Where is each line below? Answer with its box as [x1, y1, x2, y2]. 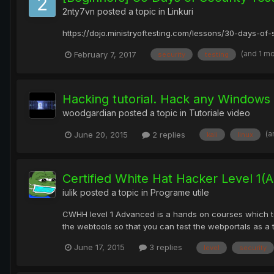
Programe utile [150, 187, 209, 198]
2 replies [150, 129, 185, 139]
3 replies [147, 242, 182, 253]
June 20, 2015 [74, 129, 128, 139]
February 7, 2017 [74, 49, 136, 59]
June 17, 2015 [74, 242, 125, 253]
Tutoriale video [189, 107, 250, 118]
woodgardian [62, 107, 116, 118]
